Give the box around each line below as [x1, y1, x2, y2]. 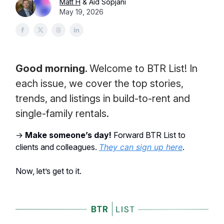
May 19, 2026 [59, 7, 103, 16]
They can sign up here [99, 142, 182, 152]
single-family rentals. [15, 107, 109, 119]
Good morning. [15, 62, 89, 74]
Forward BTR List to [111, 130, 185, 140]
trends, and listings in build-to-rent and [15, 92, 190, 104]
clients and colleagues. [15, 142, 99, 152]
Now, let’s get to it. [15, 166, 81, 176]
